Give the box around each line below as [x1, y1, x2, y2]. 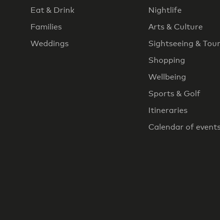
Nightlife [148, 5, 182, 15]
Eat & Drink [30, 5, 75, 15]
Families [30, 22, 62, 31]
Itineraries [148, 106, 188, 115]
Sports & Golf [148, 89, 200, 98]
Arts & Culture [148, 22, 203, 31]
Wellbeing [148, 72, 186, 82]
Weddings [30, 39, 69, 48]
